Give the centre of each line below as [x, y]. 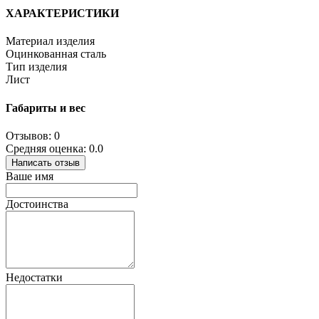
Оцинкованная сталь [56, 54]
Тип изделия [36, 67]
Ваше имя [30, 176]
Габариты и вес [46, 108]
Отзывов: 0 [33, 135]
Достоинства [37, 204]
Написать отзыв [46, 162]
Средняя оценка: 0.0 [54, 148]
